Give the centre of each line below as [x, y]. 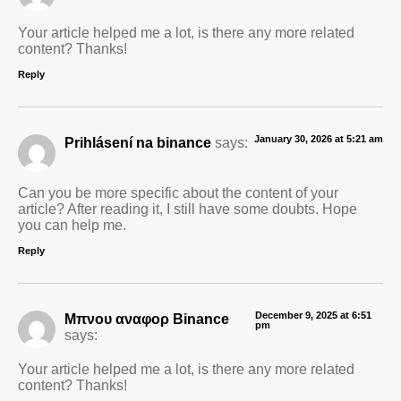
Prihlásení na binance [138, 142]
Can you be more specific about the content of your [178, 193]
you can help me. [72, 225]
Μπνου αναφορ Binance [147, 318]
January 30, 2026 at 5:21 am [319, 138]
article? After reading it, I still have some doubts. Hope [188, 209]
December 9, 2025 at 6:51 [313, 315]
